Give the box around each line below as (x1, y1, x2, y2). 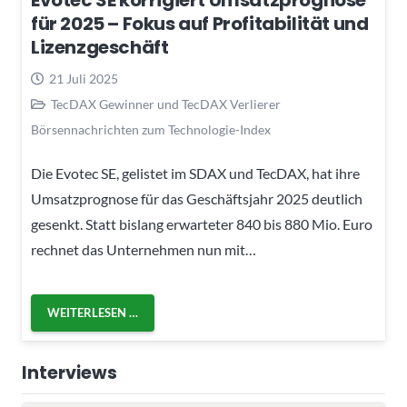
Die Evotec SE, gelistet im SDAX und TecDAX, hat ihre (31, 164, 360, 182)
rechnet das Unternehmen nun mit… (31, 240, 256, 258)
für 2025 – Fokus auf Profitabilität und (31, 11, 369, 37)
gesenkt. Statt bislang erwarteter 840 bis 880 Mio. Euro (31, 214, 372, 233)
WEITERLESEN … (47, 304, 139, 320)
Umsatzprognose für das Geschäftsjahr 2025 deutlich (31, 189, 362, 207)
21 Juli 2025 (48, 71, 118, 87)
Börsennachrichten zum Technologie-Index (31, 122, 271, 138)
